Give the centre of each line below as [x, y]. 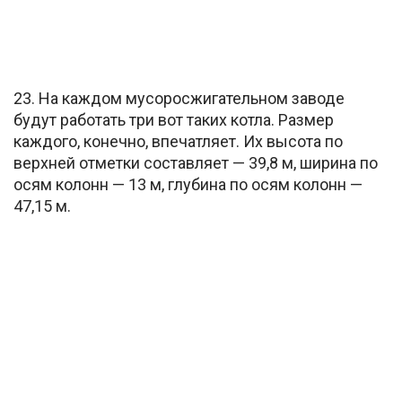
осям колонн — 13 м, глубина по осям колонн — [188, 184]
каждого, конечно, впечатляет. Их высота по [178, 141]
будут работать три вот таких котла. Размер [174, 119]
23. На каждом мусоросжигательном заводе [179, 98]
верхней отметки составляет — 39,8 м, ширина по [196, 162]
